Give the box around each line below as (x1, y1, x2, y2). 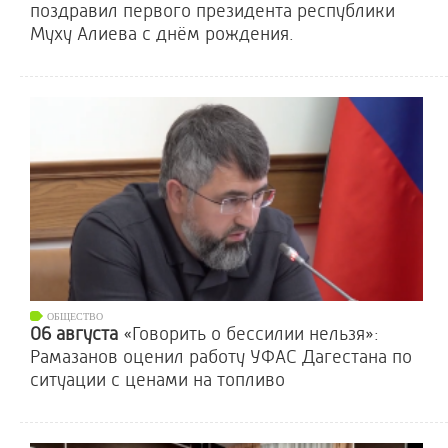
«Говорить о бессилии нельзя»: (123, 323, 379, 345)
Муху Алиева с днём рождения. (30, 23, 294, 45)
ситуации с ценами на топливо (30, 369, 285, 391)
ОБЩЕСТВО (47, 311, 103, 322)
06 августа (30, 323, 123, 345)
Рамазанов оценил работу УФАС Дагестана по (30, 346, 412, 368)
